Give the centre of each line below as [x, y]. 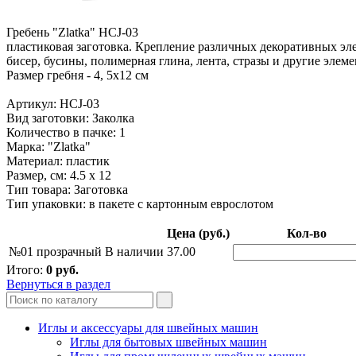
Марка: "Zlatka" [48, 146]
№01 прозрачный [55, 251]
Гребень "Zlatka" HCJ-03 [72, 32]
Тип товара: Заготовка [67, 189]
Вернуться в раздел [58, 284]
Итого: [26, 269]
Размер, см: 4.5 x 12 [59, 175]
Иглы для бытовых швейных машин [168, 342]
